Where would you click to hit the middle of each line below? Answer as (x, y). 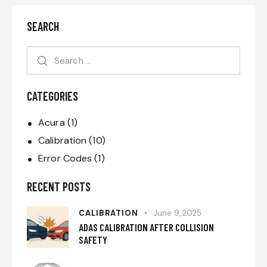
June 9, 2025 (178, 213)
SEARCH (43, 27)
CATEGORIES (52, 96)
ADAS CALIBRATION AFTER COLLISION (146, 227)
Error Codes (65, 159)
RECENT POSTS (59, 187)
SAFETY (93, 240)
